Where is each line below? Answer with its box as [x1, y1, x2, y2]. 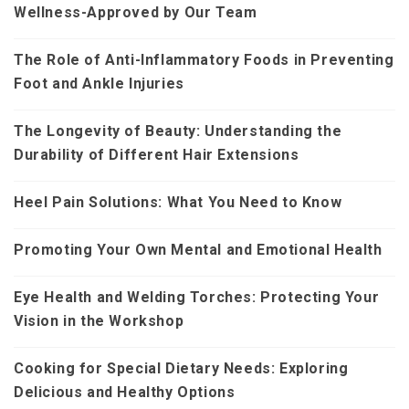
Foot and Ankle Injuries [14, 75, 184, 93]
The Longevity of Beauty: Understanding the [14, 122, 342, 141]
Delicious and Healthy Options [14, 383, 236, 402]
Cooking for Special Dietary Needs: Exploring [14, 360, 349, 378]
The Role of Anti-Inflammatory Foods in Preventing [14, 51, 394, 69]
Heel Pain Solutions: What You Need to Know [14, 194, 342, 212]
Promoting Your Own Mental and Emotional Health [14, 241, 383, 259]
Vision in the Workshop [14, 312, 184, 330]
